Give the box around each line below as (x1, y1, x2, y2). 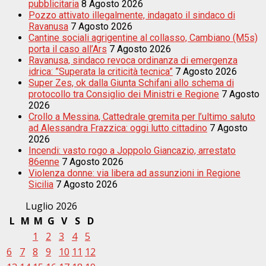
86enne (28, 156, 59, 167)
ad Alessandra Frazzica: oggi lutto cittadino (28, 122, 207, 134)
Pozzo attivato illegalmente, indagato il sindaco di (28, 9, 235, 21)
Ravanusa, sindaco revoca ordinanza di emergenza (28, 54, 237, 66)
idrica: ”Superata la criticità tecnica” (28, 65, 173, 77)
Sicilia (28, 178, 53, 190)
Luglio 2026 (25, 199, 77, 213)
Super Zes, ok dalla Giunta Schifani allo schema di (28, 77, 234, 88)
